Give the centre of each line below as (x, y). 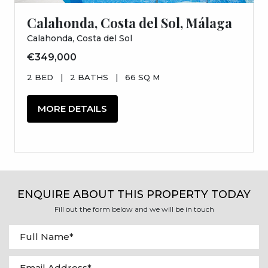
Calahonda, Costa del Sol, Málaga (130, 22)
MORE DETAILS (72, 108)
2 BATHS (89, 77)
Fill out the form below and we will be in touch (134, 209)
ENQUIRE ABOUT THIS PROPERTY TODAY (134, 194)
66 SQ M (142, 77)
